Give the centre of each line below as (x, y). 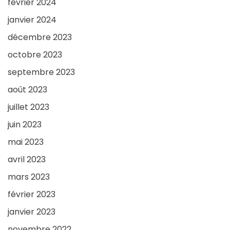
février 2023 (32, 195)
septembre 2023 (41, 72)
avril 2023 (27, 160)
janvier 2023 (32, 212)
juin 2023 (25, 125)
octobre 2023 (35, 55)
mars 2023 (29, 177)
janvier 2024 (32, 20)
